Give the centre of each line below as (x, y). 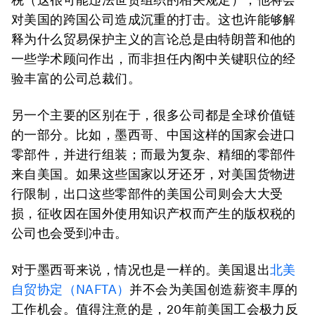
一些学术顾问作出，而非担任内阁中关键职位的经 (154, 59)
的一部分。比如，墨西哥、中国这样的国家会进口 (154, 135)
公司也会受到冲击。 (70, 233)
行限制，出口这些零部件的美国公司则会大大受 (147, 194)
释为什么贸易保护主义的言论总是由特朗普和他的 (154, 39)
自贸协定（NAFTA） (71, 289)
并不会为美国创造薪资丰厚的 (214, 289)
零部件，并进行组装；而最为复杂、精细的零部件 (154, 154)
